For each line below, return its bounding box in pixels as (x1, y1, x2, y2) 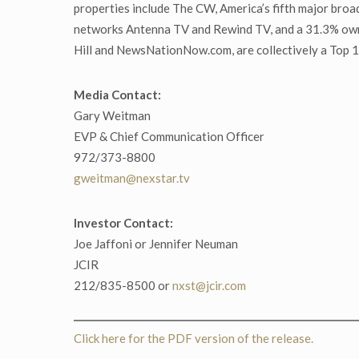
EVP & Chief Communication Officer (74, 129, 264, 144)
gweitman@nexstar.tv (74, 171, 190, 186)
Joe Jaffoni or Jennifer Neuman (74, 236, 238, 252)
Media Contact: (74, 87, 161, 103)
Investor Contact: (74, 216, 173, 231)
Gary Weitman (74, 108, 151, 123)
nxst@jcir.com (172, 278, 246, 293)
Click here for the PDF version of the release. (74, 330, 313, 345)
